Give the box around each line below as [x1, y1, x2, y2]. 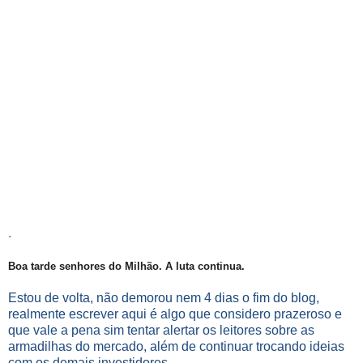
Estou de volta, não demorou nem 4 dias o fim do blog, [8, 290, 319, 305]
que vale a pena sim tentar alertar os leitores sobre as [8, 322, 314, 337]
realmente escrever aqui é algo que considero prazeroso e [8, 306, 342, 321]
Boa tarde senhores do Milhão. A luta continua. [8, 259, 245, 272]
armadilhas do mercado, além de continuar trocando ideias [8, 339, 344, 353]
